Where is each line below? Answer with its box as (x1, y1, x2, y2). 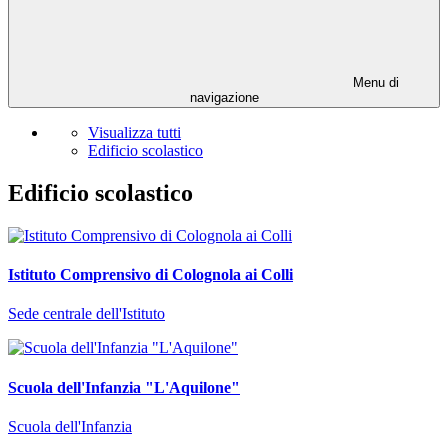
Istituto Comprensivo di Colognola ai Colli (8, 266, 293, 284)
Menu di (349, 75, 399, 91)
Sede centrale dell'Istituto (8, 305, 165, 323)
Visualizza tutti (88, 124, 181, 142)
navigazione (189, 90, 259, 106)
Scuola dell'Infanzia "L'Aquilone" (8, 378, 240, 396)
